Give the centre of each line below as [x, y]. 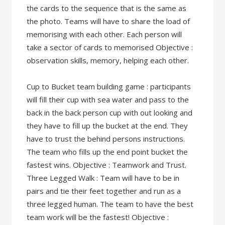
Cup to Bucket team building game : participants [109, 86]
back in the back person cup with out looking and [110, 112]
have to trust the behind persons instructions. [106, 138]
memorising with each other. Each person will [104, 34]
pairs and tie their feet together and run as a [104, 191]
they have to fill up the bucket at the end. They [107, 125]
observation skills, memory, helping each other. [108, 60]
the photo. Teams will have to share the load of [108, 21]
